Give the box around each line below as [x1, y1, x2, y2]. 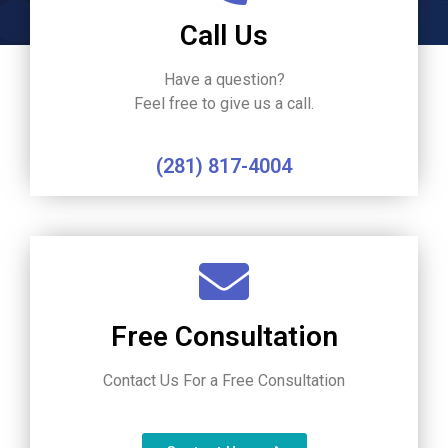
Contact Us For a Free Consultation [103, 371, 345, 391]
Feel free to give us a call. [134, 94, 314, 114]
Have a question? [163, 70, 285, 90]
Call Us [180, 19, 268, 53]
